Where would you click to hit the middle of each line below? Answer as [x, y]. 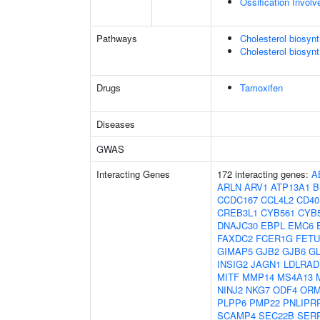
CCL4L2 [277, 200]
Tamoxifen [261, 87]
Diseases [116, 124]
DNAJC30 [237, 225]
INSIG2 [232, 264]
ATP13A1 [290, 187]
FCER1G [274, 238]
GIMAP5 [235, 251]
